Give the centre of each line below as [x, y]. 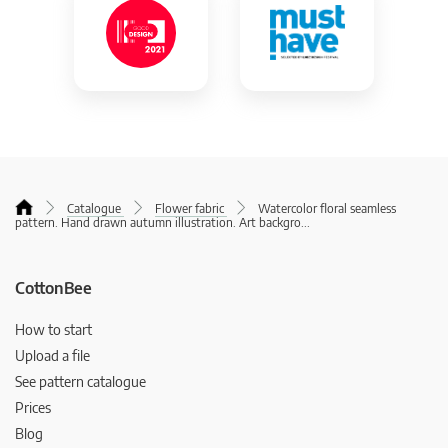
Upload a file [52, 356]
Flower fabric [189, 209]
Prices [33, 408]
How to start [53, 330]
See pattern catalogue [80, 382]
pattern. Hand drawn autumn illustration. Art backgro [158, 223]
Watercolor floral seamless [327, 209]
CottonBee [53, 288]
